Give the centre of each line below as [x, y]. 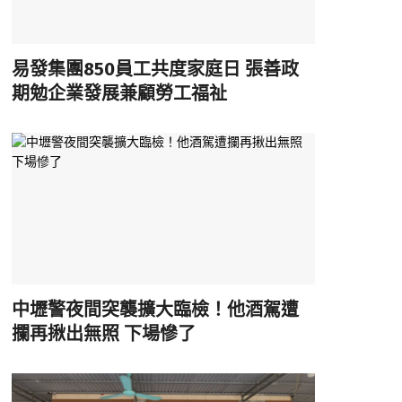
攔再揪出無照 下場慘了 [103, 334]
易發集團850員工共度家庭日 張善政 [155, 69]
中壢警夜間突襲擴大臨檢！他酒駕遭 [155, 310]
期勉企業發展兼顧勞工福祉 [119, 93]
